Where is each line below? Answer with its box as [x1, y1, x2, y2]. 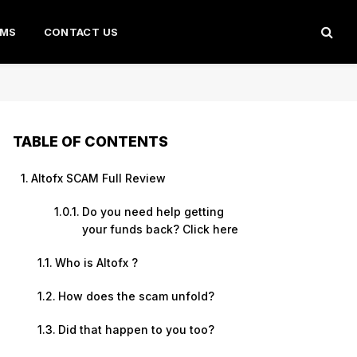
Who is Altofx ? [54, 256, 138, 269]
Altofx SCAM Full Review [30, 171, 166, 185]
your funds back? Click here [81, 222, 238, 236]
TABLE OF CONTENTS [13, 133, 168, 151]
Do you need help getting [81, 205, 224, 218]
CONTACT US [43, 25, 119, 38]
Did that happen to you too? [57, 323, 214, 336]
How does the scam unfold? [57, 289, 214, 303]
